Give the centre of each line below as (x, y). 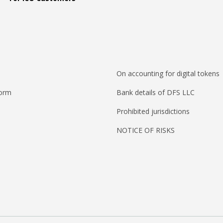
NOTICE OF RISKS (146, 130)
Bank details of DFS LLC (156, 93)
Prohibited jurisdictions (153, 111)
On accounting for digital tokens (168, 74)
